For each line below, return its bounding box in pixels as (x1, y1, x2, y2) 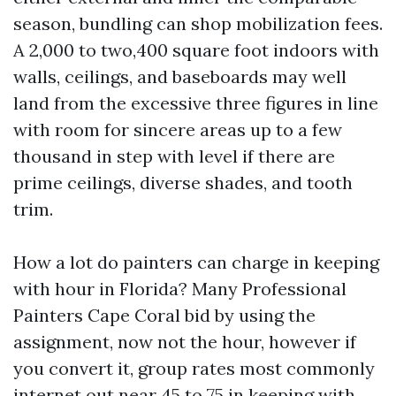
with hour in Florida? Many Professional (13, 278, 346, 300)
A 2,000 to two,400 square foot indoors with (13, 39, 379, 61)
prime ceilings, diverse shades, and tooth (13, 171, 353, 194)
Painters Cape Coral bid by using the (13, 304, 316, 326)
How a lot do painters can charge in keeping (13, 251, 379, 273)
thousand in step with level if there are (13, 145, 335, 167)
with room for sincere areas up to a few (13, 118, 342, 141)
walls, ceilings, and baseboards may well (13, 65, 346, 88)
